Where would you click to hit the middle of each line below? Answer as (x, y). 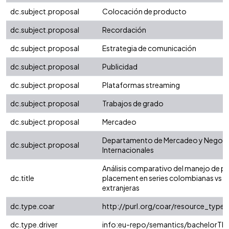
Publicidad (120, 67)
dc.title (22, 178)
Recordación (124, 30)
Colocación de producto (144, 12)
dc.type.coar (32, 206)
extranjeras (121, 188)
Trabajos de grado (133, 104)
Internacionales (128, 150)
